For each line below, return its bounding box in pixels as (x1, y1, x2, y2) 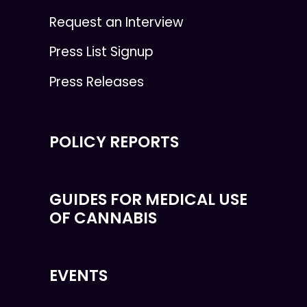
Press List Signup (49, 42, 153, 62)
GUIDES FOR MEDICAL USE (49, 188, 247, 210)
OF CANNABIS (49, 206, 157, 229)
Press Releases (49, 72, 144, 91)
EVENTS (49, 264, 108, 286)
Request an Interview (49, 12, 184, 32)
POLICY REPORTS (49, 130, 179, 153)
